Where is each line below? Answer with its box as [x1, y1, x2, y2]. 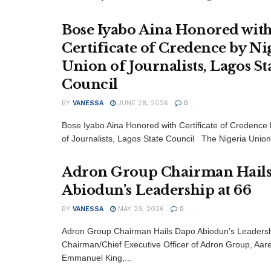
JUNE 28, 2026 [116, 99, 168, 107]
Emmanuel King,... [62, 252, 132, 263]
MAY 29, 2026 [116, 204, 164, 213]
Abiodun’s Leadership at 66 [62, 181, 252, 198]
